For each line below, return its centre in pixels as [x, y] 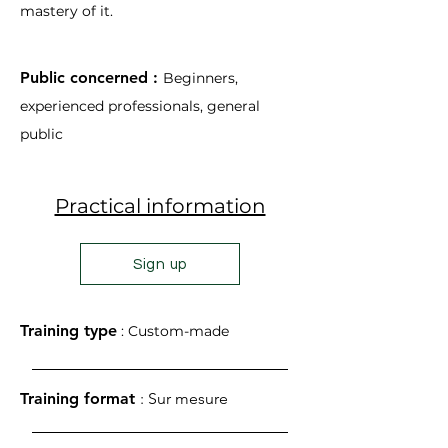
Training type [68, 330]
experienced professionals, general [140, 106]
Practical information [160, 206]
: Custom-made [175, 331]
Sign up [160, 264]
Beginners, [200, 78]
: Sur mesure [184, 398]
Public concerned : [91, 77]
